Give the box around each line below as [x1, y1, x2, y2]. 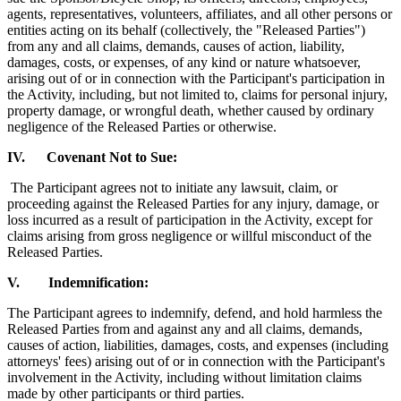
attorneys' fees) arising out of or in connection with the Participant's [7, 353, 385, 369]
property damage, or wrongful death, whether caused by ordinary [7, 102, 374, 118]
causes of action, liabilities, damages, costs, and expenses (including [7, 337, 388, 353]
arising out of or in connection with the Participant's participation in [7, 70, 385, 86]
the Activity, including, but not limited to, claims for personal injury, [7, 86, 388, 102]
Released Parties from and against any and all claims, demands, [7, 320, 363, 337]
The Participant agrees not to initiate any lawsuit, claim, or [11, 179, 337, 195]
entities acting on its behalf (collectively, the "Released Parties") [7, 21, 365, 38]
